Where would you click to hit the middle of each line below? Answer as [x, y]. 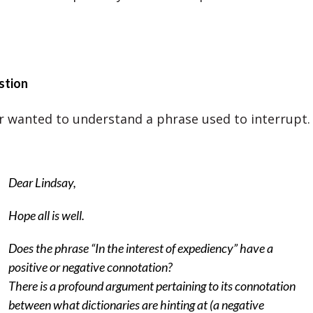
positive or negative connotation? [90, 267]
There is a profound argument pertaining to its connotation [152, 286]
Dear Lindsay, [42, 182]
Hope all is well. [46, 215]
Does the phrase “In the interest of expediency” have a [140, 248]
